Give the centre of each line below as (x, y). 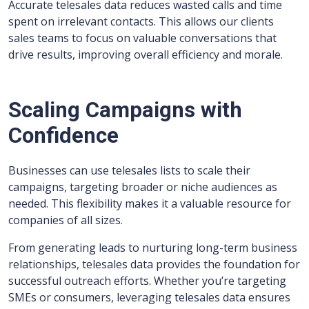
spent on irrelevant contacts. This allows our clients (141, 22)
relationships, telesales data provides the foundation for (154, 265)
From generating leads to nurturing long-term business (153, 248)
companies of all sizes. (66, 220)
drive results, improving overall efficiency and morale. (146, 55)
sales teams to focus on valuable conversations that (142, 38)
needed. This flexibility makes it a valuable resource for (150, 204)
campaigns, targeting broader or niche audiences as (143, 187)
